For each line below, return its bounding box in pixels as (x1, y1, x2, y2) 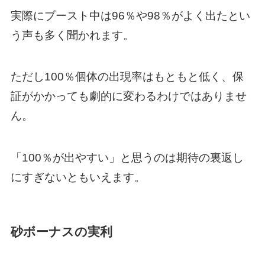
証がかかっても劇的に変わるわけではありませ (10, 90, 247, 103)
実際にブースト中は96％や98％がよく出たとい (10, 9, 250, 22)
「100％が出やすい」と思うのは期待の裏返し (10, 151, 244, 164)
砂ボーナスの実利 (10, 224, 112, 238)
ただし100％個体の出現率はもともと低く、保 (10, 70, 244, 83)
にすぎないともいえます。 (10, 170, 146, 183)
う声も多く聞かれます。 (10, 28, 134, 41)
